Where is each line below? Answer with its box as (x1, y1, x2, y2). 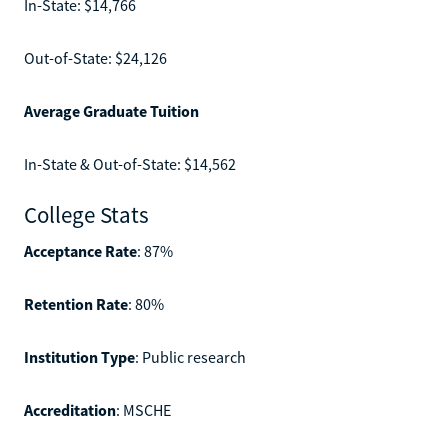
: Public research (135, 346, 246, 367)
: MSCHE (116, 399, 171, 420)
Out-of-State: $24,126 (24, 47, 167, 68)
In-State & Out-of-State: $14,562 (24, 153, 236, 174)
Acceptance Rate (24, 240, 137, 261)
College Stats (24, 199, 149, 229)
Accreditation (24, 399, 116, 420)
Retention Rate (24, 293, 128, 314)
